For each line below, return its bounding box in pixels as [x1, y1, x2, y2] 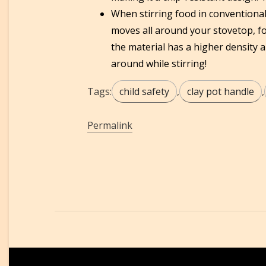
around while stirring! [111, 56, 207, 70]
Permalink [87, 118, 132, 132]
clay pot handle [187, 84, 254, 98]
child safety [119, 84, 169, 98]
